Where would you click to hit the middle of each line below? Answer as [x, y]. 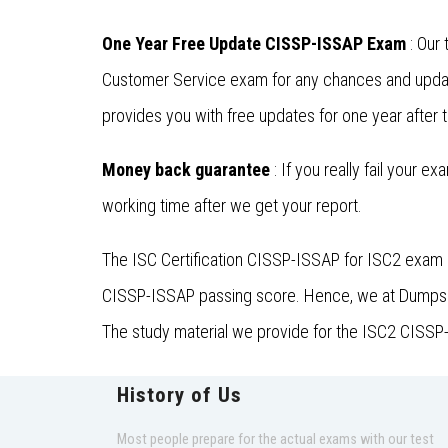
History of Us [179, 395]
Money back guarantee [186, 170]
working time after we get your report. [232, 206]
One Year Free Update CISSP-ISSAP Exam [254, 44]
